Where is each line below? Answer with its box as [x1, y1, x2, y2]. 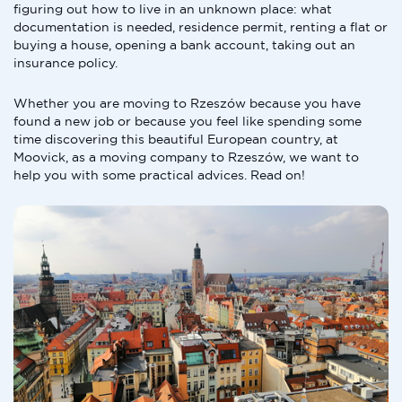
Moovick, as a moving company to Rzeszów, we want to [13, 150, 359, 164]
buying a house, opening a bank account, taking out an [13, 38, 355, 52]
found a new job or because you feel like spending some [13, 114, 362, 128]
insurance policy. [13, 56, 118, 70]
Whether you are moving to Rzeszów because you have [13, 96, 361, 110]
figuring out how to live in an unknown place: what [13, 2, 332, 16]
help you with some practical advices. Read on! [13, 168, 305, 182]
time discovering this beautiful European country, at [13, 132, 338, 146]
